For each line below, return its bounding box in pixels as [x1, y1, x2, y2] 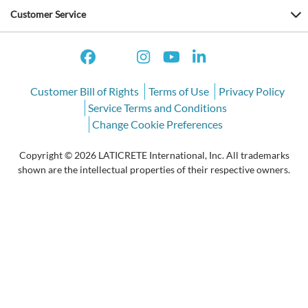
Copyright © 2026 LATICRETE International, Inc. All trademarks [19, 149, 289, 162]
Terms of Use [148, 84, 209, 98]
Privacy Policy [218, 84, 285, 98]
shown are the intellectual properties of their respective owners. [18, 164, 290, 176]
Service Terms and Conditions [88, 100, 228, 114]
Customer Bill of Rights [30, 84, 140, 98]
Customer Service [10, 8, 86, 20]
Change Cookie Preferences [92, 117, 223, 131]
